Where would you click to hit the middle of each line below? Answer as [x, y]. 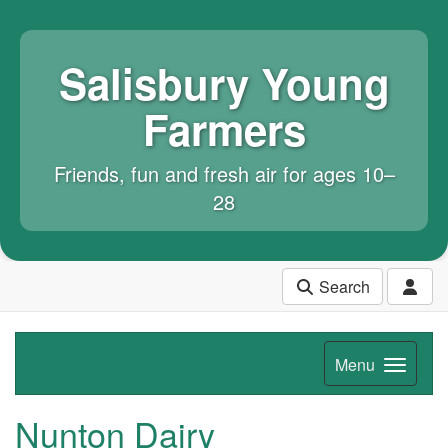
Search [342, 286]
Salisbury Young [224, 83]
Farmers [224, 129]
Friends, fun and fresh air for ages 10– [224, 173]
